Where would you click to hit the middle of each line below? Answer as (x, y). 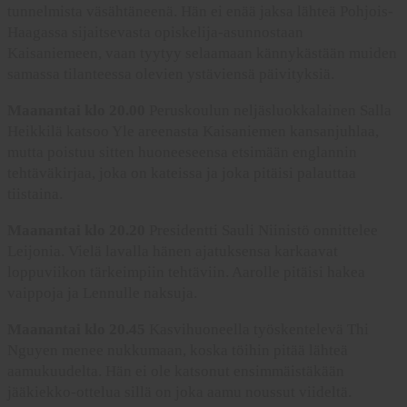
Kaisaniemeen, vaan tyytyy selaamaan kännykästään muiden (202, 54)
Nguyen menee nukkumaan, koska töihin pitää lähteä (178, 351)
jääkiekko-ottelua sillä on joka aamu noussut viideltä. (179, 392)
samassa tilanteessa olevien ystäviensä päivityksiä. (171, 74)
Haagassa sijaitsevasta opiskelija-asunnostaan (155, 33)
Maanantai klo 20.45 (76, 330)
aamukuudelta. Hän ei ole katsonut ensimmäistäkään (176, 372)
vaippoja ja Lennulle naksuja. (102, 293)
